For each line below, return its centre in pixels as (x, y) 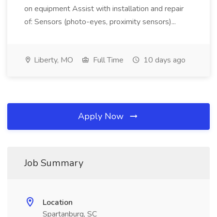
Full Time (107, 60)
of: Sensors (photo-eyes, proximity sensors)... (101, 22)
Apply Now (102, 116)
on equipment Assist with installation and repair (104, 9)
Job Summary (54, 163)
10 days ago (163, 60)
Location (58, 202)
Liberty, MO (53, 60)
